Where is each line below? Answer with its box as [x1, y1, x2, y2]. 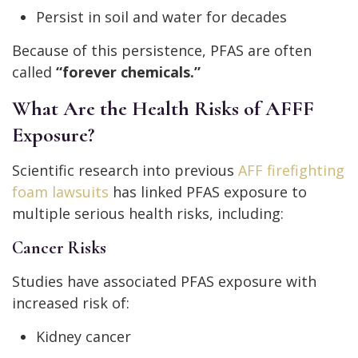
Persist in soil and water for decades [36, 7, 287, 27]
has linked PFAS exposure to [109, 182, 307, 202]
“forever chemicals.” [56, 62, 201, 82]
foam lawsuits [12, 182, 109, 202]
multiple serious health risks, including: [12, 204, 284, 224]
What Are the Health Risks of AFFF [12, 96, 314, 121]
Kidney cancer [36, 327, 131, 347]
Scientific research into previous [12, 161, 238, 181]
